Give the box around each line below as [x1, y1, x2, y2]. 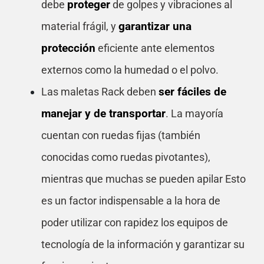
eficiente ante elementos [95, 41, 214, 54]
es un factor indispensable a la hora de [41, 194, 220, 207]
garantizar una [118, 19, 192, 33]
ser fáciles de [159, 84, 226, 98]
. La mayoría [166, 107, 223, 120]
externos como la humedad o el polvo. [41, 63, 219, 76]
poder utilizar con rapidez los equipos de [41, 216, 228, 229]
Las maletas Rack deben [41, 85, 159, 98]
